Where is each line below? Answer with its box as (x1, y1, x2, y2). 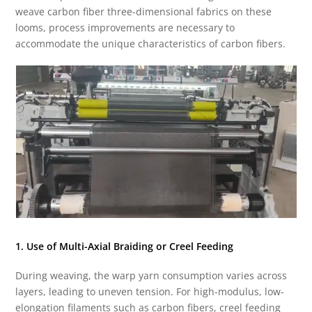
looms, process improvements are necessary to (15, 21, 235, 35)
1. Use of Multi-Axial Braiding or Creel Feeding (15, 240, 234, 253)
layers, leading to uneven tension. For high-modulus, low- (15, 285, 285, 299)
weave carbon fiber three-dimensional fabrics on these (15, 5, 272, 19)
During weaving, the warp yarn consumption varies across (15, 269, 288, 283)
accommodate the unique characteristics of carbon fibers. (15, 37, 286, 51)
